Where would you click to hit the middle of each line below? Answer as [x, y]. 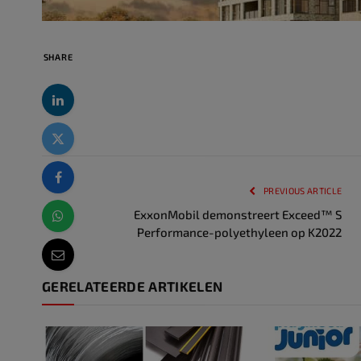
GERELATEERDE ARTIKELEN [133, 286]
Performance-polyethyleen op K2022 [240, 232]
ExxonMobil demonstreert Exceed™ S [238, 215]
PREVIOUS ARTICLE [302, 191]
